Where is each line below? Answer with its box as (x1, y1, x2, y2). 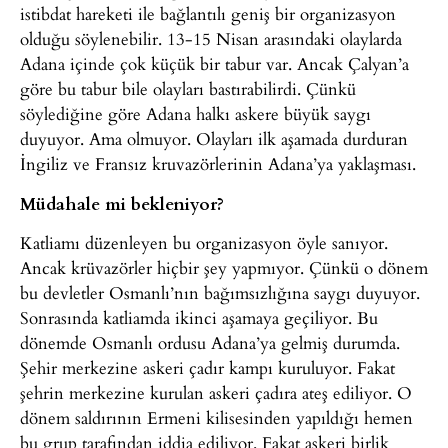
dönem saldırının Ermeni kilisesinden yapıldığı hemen (20, 404, 413, 430)
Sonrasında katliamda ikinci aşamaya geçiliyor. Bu (20, 304, 378, 330)
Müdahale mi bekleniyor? (20, 190, 224, 215)
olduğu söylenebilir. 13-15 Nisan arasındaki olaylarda (20, 26, 402, 52)
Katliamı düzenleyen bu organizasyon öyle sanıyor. (20, 229, 388, 255)
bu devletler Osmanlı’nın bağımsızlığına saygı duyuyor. (20, 279, 420, 305)
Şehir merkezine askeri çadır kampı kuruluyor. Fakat (20, 354, 395, 380)
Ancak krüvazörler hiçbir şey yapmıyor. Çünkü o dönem (20, 254, 428, 280)
